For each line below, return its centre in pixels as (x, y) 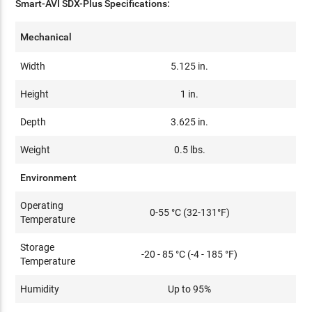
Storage (38, 247)
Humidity (40, 289)
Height (35, 94)
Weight (36, 149)
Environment (49, 177)
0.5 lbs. (189, 149)
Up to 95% (190, 289)
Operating (42, 205)
